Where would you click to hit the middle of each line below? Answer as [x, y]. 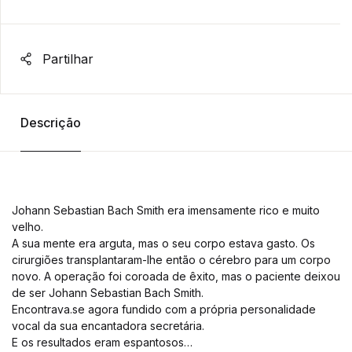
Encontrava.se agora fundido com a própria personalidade [164, 309]
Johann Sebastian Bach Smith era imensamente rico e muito [166, 210]
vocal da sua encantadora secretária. [108, 326]
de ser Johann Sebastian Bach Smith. [108, 293]
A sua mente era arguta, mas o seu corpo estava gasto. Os [163, 243]
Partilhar [66, 59]
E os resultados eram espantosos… [102, 342]
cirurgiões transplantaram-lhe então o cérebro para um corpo [171, 260]
